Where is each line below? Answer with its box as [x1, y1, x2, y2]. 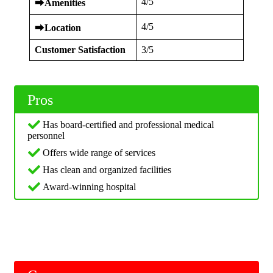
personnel [27, 130, 65, 141]
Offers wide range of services [43, 147, 155, 158]
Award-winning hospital [43, 182, 136, 193]
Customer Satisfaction [35, 44, 126, 55]
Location [44, 23, 81, 34]
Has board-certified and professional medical [43, 119, 214, 130]
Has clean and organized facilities [43, 165, 171, 175]
